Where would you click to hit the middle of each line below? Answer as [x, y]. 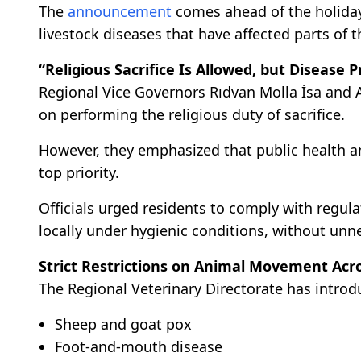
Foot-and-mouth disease [139, 346]
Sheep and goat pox [123, 324]
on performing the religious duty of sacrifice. [192, 114]
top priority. [79, 172]
